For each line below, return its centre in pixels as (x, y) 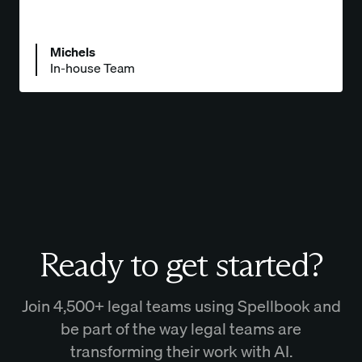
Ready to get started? (181, 265)
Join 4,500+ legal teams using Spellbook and (181, 306)
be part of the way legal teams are (181, 329)
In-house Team (92, 68)
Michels (72, 52)
